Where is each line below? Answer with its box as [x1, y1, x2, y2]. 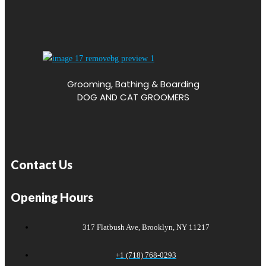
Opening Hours [11, 190, 93, 205]
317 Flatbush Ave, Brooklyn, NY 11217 [83, 223, 210, 232]
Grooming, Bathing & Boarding [66, 78, 199, 91]
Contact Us [11, 157, 72, 172]
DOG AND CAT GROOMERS [77, 91, 189, 104]
